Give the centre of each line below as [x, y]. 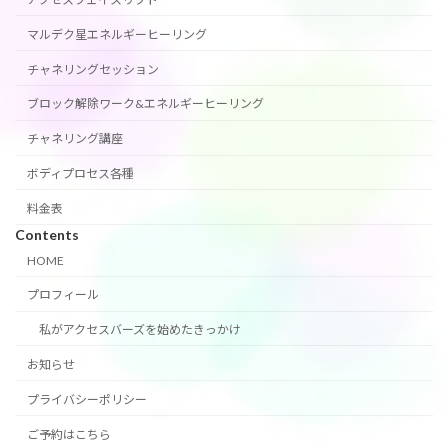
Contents [47, 235]
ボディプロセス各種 [80, 174]
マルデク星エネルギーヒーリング [117, 34]
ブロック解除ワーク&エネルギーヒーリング [145, 104]
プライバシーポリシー [87, 399]
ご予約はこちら [69, 434]
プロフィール [63, 295]
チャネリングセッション [93, 69]
